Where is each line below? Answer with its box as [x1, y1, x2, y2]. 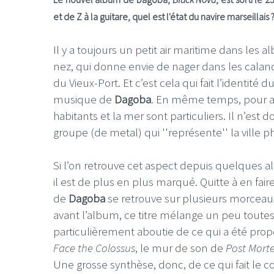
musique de [53, 91, 114, 106]
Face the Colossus [53, 240, 135, 255]
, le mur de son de [135, 240, 226, 255]
